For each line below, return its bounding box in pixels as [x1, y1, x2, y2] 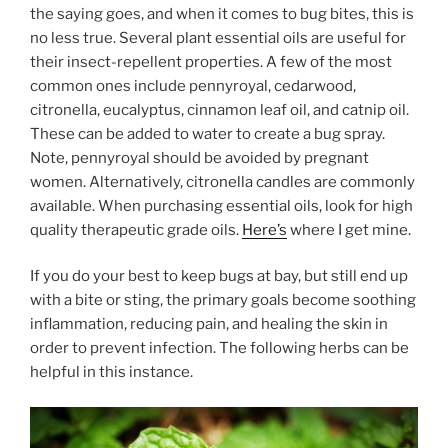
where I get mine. [287, 220, 411, 239]
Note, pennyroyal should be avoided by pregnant [30, 148, 369, 167]
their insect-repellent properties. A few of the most [30, 52, 392, 71]
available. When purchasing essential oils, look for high [30, 196, 413, 215]
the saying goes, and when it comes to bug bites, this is [30, 4, 414, 23]
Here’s [242, 220, 287, 239]
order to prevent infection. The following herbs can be [30, 339, 409, 358]
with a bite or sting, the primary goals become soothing [30, 291, 416, 310]
